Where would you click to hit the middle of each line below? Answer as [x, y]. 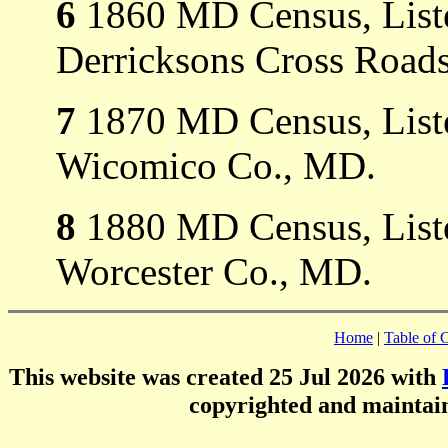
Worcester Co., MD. [214, 271]
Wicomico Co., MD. [216, 165]
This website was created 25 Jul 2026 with [225, 376]
